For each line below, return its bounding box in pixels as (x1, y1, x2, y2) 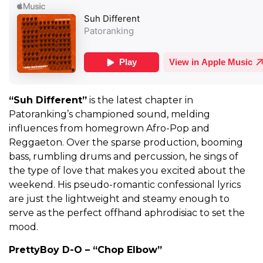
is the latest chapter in (87, 95, 193, 106)
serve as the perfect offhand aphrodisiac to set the (9, 207, 245, 219)
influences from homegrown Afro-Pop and (9, 123, 210, 134)
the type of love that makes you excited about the (9, 165, 245, 177)
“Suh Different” (9, 95, 87, 106)
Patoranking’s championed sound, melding (9, 109, 210, 120)
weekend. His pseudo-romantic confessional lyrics (9, 179, 241, 191)
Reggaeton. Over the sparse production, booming (9, 137, 243, 149)
